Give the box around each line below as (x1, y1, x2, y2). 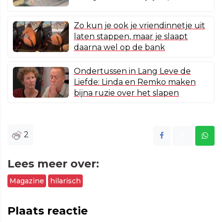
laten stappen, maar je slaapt (74, 32, 188, 42)
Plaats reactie (7, 204, 88, 218)
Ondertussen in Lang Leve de (74, 66, 191, 76)
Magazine (9, 176, 44, 186)
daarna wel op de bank (74, 43, 165, 53)
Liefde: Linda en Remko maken (74, 77, 196, 87)
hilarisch (50, 176, 81, 186)
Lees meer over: (7, 157, 99, 171)
